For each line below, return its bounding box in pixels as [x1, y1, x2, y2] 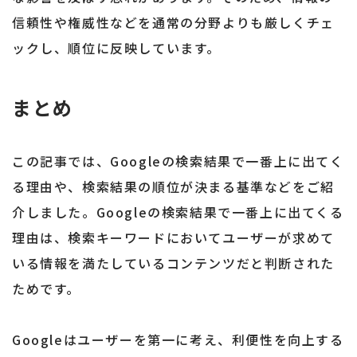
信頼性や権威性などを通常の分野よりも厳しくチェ [12, 13, 335, 33]
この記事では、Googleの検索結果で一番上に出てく [12, 151, 344, 171]
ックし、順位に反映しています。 [12, 38, 221, 58]
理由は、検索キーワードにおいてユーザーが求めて [12, 228, 335, 248]
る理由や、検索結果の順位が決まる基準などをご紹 [12, 177, 335, 197]
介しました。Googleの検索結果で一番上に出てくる [12, 202, 344, 222]
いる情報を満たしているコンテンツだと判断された [12, 253, 335, 273]
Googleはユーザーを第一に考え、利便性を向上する [12, 330, 344, 350]
